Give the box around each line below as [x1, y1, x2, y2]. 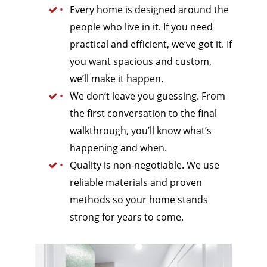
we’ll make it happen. [69, 72, 163, 85]
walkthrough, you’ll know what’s [69, 123, 212, 137]
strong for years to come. [69, 210, 184, 223]
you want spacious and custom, [69, 54, 212, 68]
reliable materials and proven [69, 175, 202, 189]
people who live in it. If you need [69, 20, 213, 33]
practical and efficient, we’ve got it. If [69, 37, 232, 51]
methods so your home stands [69, 193, 208, 206]
